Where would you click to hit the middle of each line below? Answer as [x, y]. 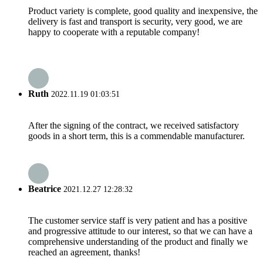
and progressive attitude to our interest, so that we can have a [140, 231]
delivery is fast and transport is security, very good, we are [135, 21]
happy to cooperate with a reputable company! [114, 32]
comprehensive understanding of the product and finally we [138, 241]
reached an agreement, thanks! [84, 252]
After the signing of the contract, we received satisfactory [134, 126]
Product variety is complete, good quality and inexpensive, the [143, 11]
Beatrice [45, 188]
